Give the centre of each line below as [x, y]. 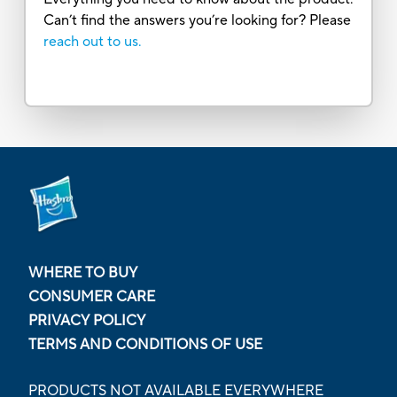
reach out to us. [92, 41]
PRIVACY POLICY [87, 320]
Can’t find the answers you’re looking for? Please [197, 20]
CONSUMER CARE [92, 296]
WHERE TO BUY [83, 272]
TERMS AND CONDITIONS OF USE [145, 344]
